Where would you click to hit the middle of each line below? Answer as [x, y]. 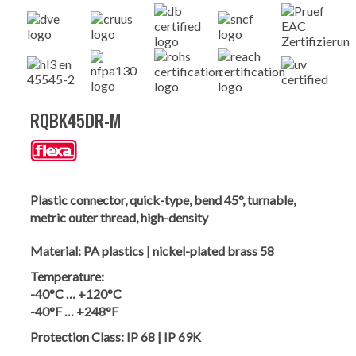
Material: [56, 250]
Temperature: [67, 276]
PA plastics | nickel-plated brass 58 [179, 250]
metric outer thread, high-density [119, 217]
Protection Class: [77, 336]
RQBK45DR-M [75, 120]
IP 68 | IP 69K [164, 336]
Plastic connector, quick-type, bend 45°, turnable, [163, 199]
